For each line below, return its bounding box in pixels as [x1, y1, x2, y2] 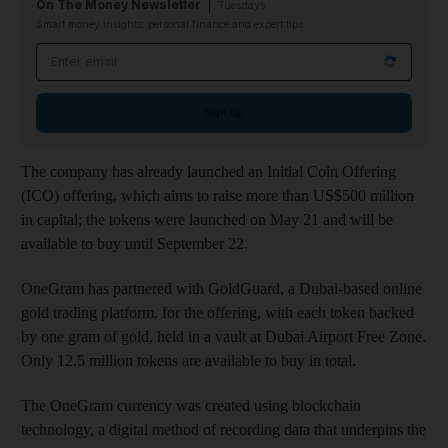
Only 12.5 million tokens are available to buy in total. [21, 351, 356, 369]
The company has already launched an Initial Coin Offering [21, 162, 396, 180]
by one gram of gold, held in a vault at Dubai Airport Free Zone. [21, 327, 426, 345]
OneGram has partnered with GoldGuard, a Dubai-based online [21, 279, 422, 297]
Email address [36, 44, 139, 62]
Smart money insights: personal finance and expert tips [36, 17, 303, 31]
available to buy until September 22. [21, 234, 248, 252]
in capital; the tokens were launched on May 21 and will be [21, 210, 393, 228]
